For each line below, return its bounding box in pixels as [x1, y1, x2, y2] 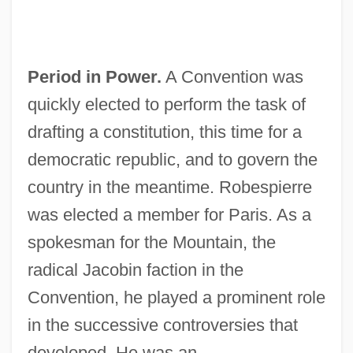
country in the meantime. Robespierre [27, 176, 312, 197]
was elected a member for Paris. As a [27, 204, 311, 225]
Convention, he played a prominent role [27, 287, 325, 307]
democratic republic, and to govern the [27, 149, 318, 169]
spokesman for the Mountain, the [27, 232, 276, 252]
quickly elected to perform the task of [27, 94, 306, 114]
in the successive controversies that [27, 314, 298, 335]
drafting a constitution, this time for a [27, 121, 302, 142]
